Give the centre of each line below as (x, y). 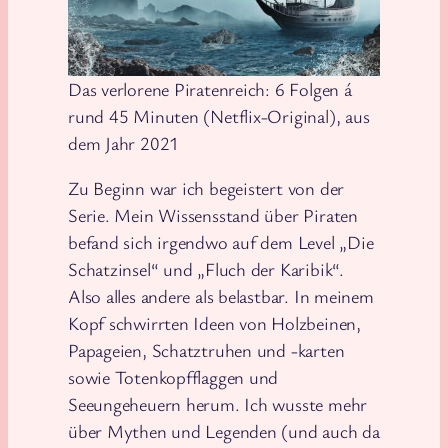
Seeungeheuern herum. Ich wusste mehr (218, 404)
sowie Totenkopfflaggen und (173, 377)
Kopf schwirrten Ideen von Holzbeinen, (214, 323)
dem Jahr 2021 (124, 142)
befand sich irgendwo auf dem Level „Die (221, 242)
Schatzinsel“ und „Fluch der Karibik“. (206, 269)
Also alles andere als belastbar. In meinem (221, 296)
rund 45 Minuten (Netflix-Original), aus (219, 115)
